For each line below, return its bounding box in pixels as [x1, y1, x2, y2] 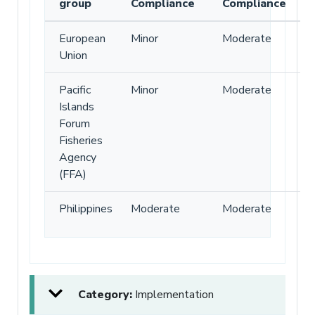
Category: [78, 286, 135, 302]
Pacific [59, 82, 91, 98]
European [59, 30, 105, 46]
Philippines [59, 200, 112, 217]
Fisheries [59, 132, 103, 148]
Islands [59, 98, 94, 115]
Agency [59, 149, 96, 165]
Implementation [135, 286, 214, 302]
